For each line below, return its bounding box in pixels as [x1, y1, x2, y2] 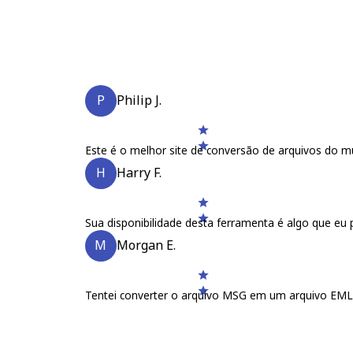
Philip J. [116, 91, 162, 110]
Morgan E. [116, 236, 176, 255]
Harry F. [116, 164, 162, 182]
